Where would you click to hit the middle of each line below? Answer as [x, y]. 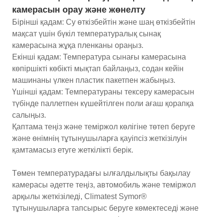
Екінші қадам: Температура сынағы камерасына [99, 57]
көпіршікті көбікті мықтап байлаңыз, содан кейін [98, 68]
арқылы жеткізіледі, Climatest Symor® [79, 196]
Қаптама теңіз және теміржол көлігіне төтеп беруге [104, 126]
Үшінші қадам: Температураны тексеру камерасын [103, 92]
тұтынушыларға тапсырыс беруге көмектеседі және [105, 208]
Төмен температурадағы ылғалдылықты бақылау [101, 173]
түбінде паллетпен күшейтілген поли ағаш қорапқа [103, 103]
